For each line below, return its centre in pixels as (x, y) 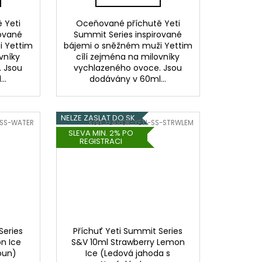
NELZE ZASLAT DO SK (98, 118)
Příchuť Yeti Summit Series (128, 231)
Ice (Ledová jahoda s (128, 253)
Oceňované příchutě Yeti (128, 23)
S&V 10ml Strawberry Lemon (128, 242)
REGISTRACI (101, 141)
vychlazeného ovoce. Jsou (128, 68)
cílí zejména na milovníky (128, 56)
